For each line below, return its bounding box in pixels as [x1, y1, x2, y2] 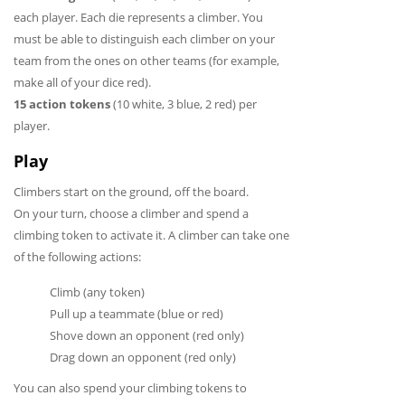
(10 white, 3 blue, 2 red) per [110, 95, 257, 112]
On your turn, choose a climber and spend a [14, 204, 249, 221]
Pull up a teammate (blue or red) [50, 305, 223, 322]
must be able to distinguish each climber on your [14, 30, 275, 47]
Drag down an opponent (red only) [50, 348, 236, 365]
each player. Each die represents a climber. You [14, 8, 263, 25]
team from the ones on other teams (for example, [14, 52, 279, 69]
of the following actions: [14, 248, 141, 265]
